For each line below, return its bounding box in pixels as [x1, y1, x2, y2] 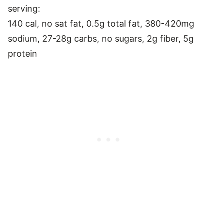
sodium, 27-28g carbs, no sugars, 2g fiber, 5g [8, 33, 194, 44]
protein [8, 48, 37, 59]
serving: [8, 3, 40, 14]
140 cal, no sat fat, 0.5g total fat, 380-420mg [8, 18, 194, 29]
